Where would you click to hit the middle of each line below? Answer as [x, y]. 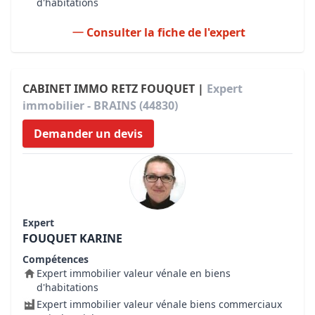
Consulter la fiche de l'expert [166, 32]
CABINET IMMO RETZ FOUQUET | [115, 89]
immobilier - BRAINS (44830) [100, 105]
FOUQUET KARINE [72, 238]
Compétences [56, 259]
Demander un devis [88, 134]
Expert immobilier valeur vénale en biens [134, 273]
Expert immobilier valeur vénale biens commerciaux [159, 304]
